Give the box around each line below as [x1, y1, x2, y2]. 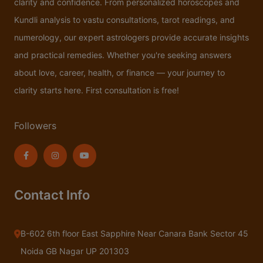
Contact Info [14, 187, 90, 203]
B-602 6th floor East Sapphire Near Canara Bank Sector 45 [21, 228, 248, 239]
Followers [14, 120, 56, 132]
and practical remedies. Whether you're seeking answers [14, 50, 231, 60]
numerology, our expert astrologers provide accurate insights [14, 32, 249, 43]
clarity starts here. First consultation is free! [14, 85, 179, 96]
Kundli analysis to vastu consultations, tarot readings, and [14, 15, 235, 25]
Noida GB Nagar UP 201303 [21, 246, 129, 257]
